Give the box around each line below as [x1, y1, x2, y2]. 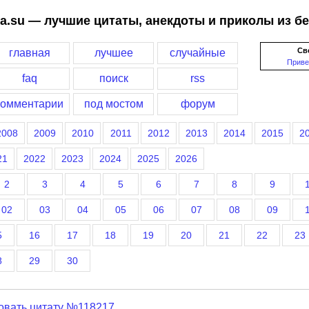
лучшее [94, 47, 133, 59]
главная [8, 47, 50, 59]
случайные [170, 47, 226, 59]
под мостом [83, 98, 143, 110]
